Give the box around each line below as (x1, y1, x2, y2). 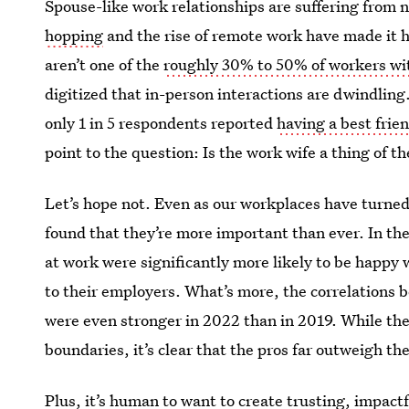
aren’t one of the (45, 53, 164, 75)
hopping (45, 24, 104, 46)
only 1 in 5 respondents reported (45, 111, 278, 133)
